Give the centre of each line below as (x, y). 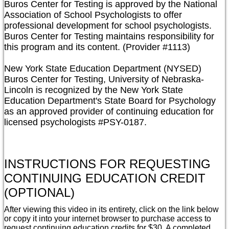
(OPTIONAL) (39, 193)
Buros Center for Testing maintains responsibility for (109, 36)
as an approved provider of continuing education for (109, 111)
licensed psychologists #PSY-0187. (75, 122)
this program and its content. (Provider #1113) (97, 47)
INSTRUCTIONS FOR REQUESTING (107, 164)
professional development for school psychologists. (108, 25)
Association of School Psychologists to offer (93, 15)
